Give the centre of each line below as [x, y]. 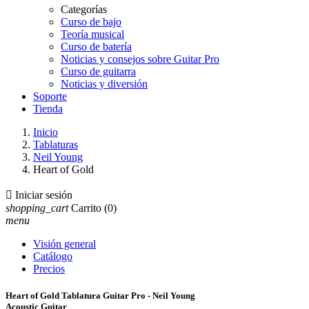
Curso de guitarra [98, 71]
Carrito [86, 208]
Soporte [50, 96]
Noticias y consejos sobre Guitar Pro [140, 59]
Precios [49, 269]
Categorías [84, 9]
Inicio [46, 132]
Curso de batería [96, 47]
